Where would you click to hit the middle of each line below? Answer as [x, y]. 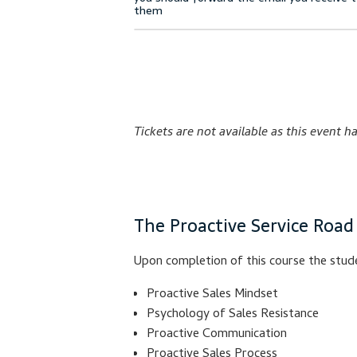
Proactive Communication [217, 335]
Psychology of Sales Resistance [233, 315]
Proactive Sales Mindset [212, 295]
